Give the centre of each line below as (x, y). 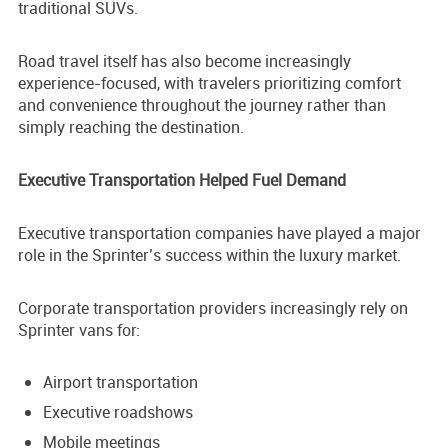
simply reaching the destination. (131, 127)
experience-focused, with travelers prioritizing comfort (209, 83)
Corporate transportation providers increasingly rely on (213, 308)
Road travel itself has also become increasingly (184, 61)
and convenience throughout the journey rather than (202, 105)
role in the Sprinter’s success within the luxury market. (209, 255)
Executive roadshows (118, 412)
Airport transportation (120, 382)
